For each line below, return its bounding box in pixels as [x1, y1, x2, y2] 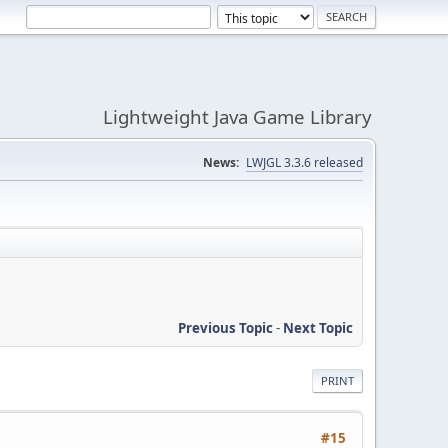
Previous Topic [178, 318, 273, 337]
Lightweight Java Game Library [103, 104, 372, 129]
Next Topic [283, 318, 353, 337]
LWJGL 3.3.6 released [246, 154, 363, 171]
